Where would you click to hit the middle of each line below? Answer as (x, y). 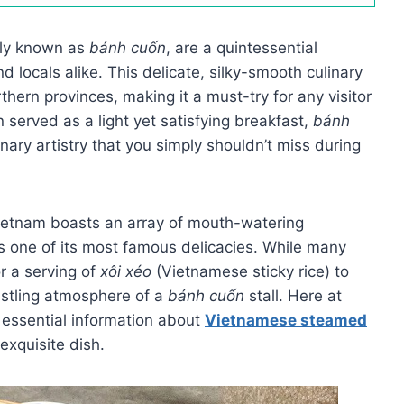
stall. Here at (293, 295)
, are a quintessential (242, 47)
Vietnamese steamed (286, 320)
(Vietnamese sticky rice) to (250, 271)
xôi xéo (126, 271)
